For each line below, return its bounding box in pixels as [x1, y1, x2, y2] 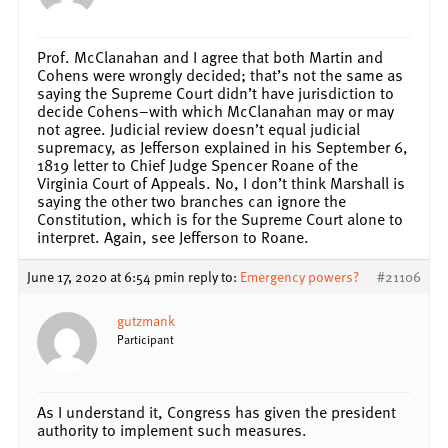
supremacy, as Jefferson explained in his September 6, [37, 134, 408, 159]
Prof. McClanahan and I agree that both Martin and [37, 44, 383, 69]
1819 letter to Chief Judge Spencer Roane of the [37, 152, 358, 177]
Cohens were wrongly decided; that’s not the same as [37, 62, 403, 87]
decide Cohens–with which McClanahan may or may [37, 98, 394, 123]
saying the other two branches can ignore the [37, 188, 346, 213]
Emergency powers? [240, 265, 359, 287]
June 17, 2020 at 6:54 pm [27, 265, 173, 287]
